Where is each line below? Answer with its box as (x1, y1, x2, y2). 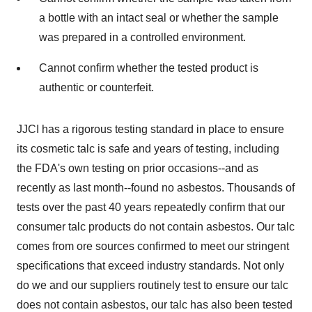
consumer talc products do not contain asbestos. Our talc (17, 221, 295, 233)
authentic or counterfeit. (39, 81, 154, 93)
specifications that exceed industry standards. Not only (17, 260, 284, 272)
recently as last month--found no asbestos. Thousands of (17, 182, 295, 194)
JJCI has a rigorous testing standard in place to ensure (17, 123, 284, 135)
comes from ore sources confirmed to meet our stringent (17, 240, 289, 252)
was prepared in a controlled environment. (39, 31, 246, 43)
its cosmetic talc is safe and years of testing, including (17, 143, 279, 155)
